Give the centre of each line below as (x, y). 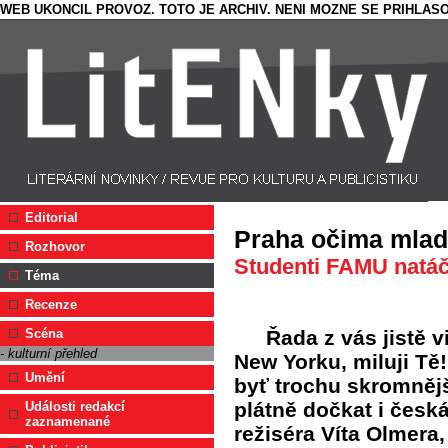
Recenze (51, 304)
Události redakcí (75, 406)
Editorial (51, 217)
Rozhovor (55, 246)
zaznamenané (67, 421)
